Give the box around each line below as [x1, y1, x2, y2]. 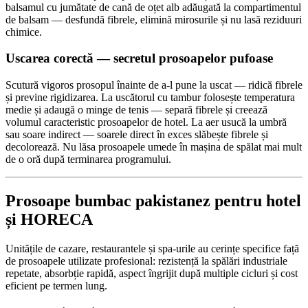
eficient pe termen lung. [5, 279, 107, 291]
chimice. [5, 25, 42, 38]
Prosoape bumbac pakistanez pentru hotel [5, 192, 301, 210]
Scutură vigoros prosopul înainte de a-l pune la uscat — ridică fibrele [5, 79, 302, 91]
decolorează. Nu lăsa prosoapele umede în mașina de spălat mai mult [5, 141, 302, 153]
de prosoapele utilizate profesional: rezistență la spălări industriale [5, 254, 287, 267]
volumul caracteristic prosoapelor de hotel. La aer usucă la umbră [5, 116, 287, 129]
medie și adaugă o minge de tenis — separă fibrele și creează [5, 104, 267, 116]
